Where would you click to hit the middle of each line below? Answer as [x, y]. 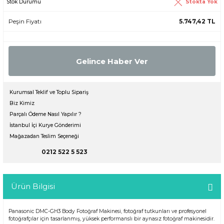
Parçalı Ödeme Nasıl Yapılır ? [45, 114]
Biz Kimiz [22, 103]
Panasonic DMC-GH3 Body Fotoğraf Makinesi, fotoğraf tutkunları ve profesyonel [107, 211]
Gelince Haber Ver [112, 61]
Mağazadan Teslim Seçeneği [44, 136]
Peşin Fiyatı [25, 21]
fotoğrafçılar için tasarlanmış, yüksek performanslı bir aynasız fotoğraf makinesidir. [111, 219]
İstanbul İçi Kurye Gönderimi [45, 125]
